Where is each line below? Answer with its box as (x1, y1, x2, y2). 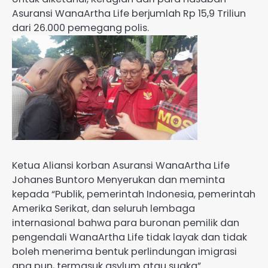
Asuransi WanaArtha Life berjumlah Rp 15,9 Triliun (12, 7, 246, 21)
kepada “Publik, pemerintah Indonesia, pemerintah (12, 187, 255, 201)
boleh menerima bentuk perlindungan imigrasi (12, 244, 237, 258)
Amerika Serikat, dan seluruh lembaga (12, 201, 195, 215)
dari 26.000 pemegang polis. (12, 21, 149, 35)
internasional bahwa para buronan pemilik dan (12, 215, 239, 230)
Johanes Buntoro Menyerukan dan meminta (12, 172, 225, 187)
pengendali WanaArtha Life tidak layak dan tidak (12, 230, 247, 244)
